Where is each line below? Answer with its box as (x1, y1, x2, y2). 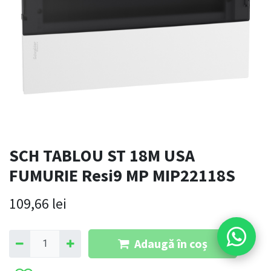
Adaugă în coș (134, 236, 207, 252)
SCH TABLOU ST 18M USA (9, 145, 195, 167)
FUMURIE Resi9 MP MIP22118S (9, 165, 235, 187)
